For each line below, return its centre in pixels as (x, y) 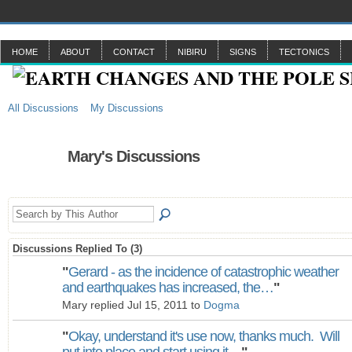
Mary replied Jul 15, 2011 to (133, 305)
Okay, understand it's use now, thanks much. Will (204, 336)
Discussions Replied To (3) (77, 249)
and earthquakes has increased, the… (168, 288)
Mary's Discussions (134, 156)
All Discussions (43, 108)
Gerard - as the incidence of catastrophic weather (203, 272)
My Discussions (127, 108)
